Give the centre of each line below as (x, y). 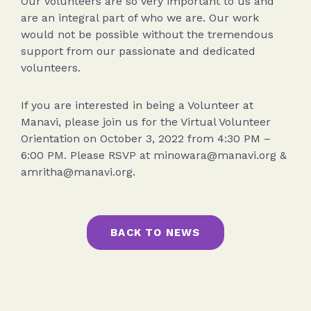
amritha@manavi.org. (78, 172)
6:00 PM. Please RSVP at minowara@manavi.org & (154, 155)
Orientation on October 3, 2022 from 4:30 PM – (146, 138)
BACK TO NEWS (155, 233)
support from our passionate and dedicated (138, 51)
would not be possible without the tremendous (147, 34)
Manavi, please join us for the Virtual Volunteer (146, 122)
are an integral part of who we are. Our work (140, 18)
